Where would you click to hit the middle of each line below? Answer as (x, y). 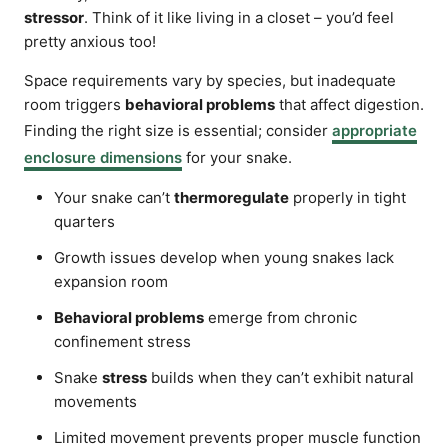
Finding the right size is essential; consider (178, 130)
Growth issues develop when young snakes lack (224, 257)
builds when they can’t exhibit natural (280, 377)
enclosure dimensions (103, 157)
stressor (54, 17)
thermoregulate (231, 197)
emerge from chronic (280, 317)
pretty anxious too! (90, 41)
